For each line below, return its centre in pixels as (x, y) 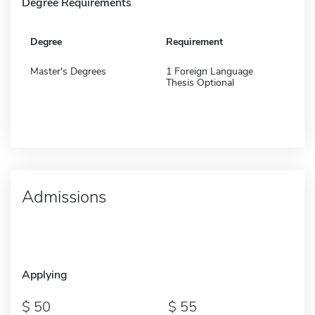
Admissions (64, 197)
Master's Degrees (68, 71)
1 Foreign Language (210, 71)
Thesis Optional (200, 82)
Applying (45, 275)
